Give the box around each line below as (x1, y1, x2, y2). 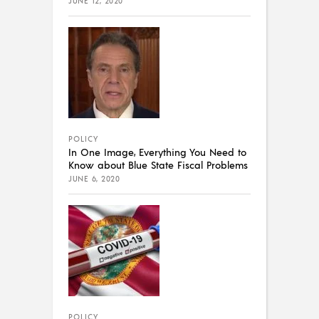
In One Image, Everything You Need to (68, 145, 246, 159)
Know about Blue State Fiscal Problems (68, 158, 248, 172)
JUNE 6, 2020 (68, 174, 120, 184)
